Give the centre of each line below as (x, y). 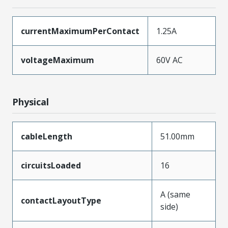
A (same (175, 194)
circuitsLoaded (51, 165)
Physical (31, 102)
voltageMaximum (58, 60)
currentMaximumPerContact (80, 31)
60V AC (169, 60)
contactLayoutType (61, 201)
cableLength (47, 136)
